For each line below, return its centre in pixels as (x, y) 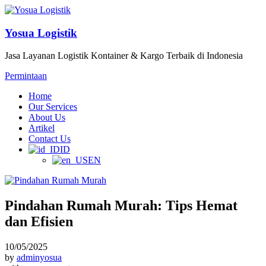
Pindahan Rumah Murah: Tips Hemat (121, 206)
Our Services (53, 107)
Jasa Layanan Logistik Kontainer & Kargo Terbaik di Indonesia (124, 56)
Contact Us (50, 139)
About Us (47, 118)
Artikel (42, 128)
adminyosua (39, 258)
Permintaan (26, 76)
